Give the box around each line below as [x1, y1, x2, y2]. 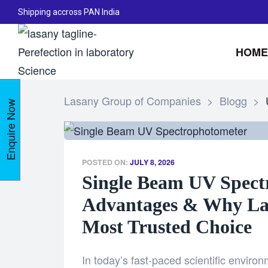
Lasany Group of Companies [64, 93, 201, 108]
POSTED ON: [82, 157, 130, 167]
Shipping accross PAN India [18, 7, 120, 17]
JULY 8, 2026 [130, 157, 175, 167]
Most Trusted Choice [82, 216, 252, 237]
